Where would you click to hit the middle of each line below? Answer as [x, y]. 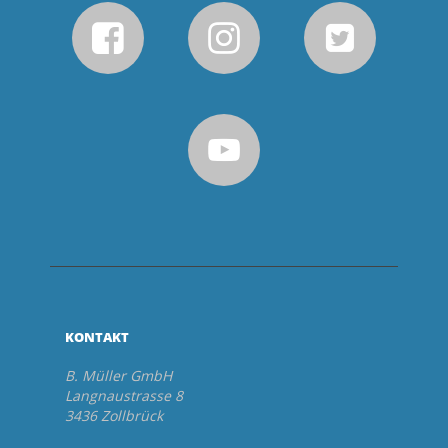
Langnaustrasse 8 [124, 395]
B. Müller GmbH [118, 375]
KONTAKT [97, 336]
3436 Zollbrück [114, 415]
